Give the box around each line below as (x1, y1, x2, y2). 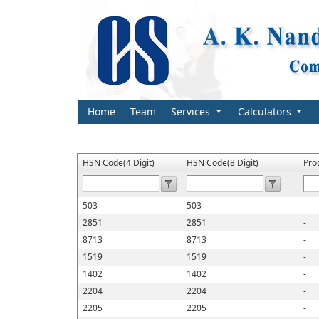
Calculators (237, 104, 294, 118)
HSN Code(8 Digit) (187, 157, 258, 169)
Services (171, 104, 214, 118)
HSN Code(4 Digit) (83, 157, 155, 169)
